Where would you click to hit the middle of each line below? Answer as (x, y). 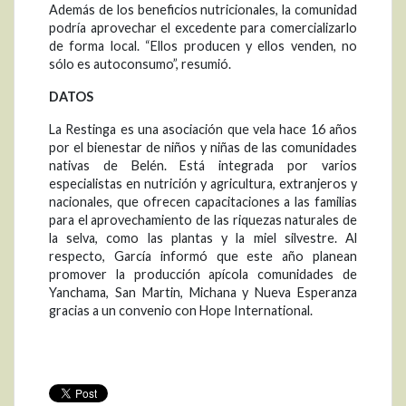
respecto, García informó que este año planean (203, 256)
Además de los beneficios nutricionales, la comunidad (203, 10)
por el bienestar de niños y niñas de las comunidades (203, 148)
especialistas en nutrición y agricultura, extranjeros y (203, 184)
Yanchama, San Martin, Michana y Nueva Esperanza (203, 293)
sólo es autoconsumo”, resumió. (140, 64)
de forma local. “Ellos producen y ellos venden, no (203, 46)
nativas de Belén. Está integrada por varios (203, 166)
